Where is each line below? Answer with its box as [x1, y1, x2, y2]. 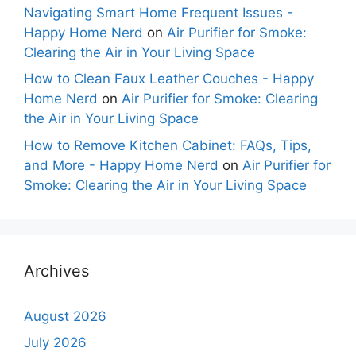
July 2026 [24, 335, 87, 351]
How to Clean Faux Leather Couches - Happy [24, 71, 314, 87]
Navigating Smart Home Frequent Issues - [24, 4, 293, 21]
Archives [24, 261, 89, 281]
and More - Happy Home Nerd [24, 157, 219, 173]
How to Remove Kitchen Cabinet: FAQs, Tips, [24, 137, 311, 153]
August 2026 [24, 308, 106, 324]
